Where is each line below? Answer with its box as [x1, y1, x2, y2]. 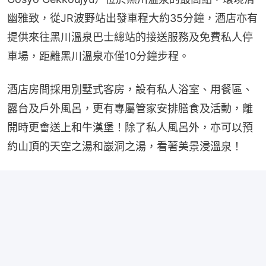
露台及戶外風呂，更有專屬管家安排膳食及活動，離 [7, 102, 253, 115]
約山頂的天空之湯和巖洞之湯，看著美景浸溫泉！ [7, 140, 242, 153]
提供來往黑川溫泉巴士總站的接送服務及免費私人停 [7, 30, 253, 43]
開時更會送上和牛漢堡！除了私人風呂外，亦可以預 [7, 121, 253, 134]
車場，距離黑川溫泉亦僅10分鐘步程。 [7, 49, 189, 62]
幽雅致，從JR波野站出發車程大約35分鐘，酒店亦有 [7, 11, 258, 24]
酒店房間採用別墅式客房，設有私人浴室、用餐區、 [7, 83, 253, 96]
